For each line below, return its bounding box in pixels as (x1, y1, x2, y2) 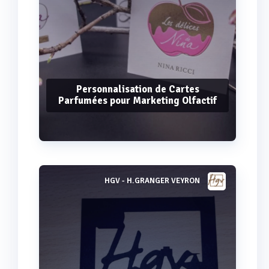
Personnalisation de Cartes (76, 82, 199, 95)
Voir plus (120, 181, 155, 192)
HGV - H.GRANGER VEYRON (104, 176, 200, 186)
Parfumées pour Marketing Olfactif (58, 94, 217, 107)
